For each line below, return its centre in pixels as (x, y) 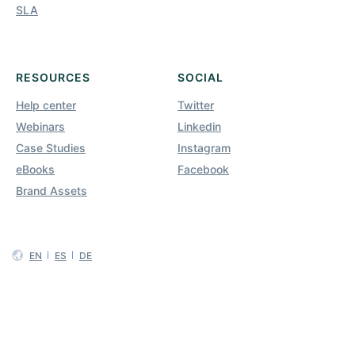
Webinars (40, 126)
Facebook (203, 169)
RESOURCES (53, 77)
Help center (46, 105)
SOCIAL (200, 77)
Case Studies (51, 147)
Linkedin (199, 126)
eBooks (35, 169)
